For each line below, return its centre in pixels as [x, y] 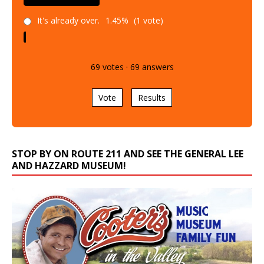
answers [156, 67]
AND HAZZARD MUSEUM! [69, 166]
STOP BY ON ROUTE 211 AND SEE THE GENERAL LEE [128, 154]
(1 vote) [147, 21]
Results [152, 98]
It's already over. [68, 21]
